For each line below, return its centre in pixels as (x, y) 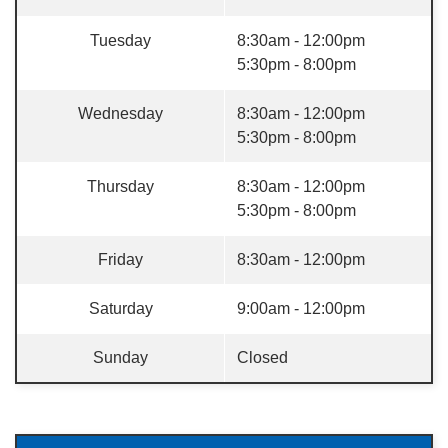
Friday (120, 259)
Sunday (120, 357)
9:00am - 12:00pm (301, 308)
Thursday (120, 186)
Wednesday (120, 113)
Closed (262, 357)
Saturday (120, 308)
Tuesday (120, 40)
